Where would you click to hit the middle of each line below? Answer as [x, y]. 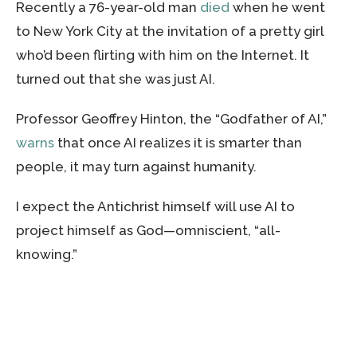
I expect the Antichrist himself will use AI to [155, 206]
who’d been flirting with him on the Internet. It [163, 55]
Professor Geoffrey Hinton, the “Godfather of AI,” [171, 118]
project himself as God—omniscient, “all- [148, 230]
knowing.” [47, 254]
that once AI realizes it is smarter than [178, 142]
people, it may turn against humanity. [136, 166]
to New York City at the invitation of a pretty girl [170, 31]
